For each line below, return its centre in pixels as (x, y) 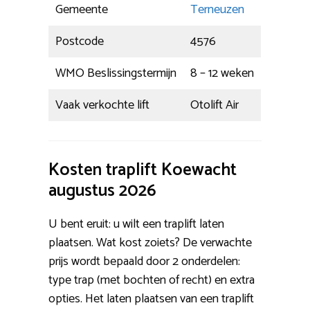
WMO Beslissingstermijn (116, 73)
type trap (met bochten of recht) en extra (152, 280)
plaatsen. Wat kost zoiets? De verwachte (150, 243)
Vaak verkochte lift (102, 105)
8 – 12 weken (222, 73)
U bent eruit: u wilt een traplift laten (136, 224)
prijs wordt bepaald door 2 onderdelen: (144, 261)
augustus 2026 (102, 191)
